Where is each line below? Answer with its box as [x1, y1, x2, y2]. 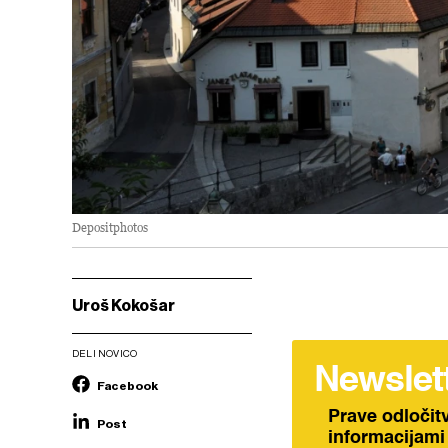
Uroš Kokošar [72, 295, 175, 315]
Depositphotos [72, 219, 148, 235]
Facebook [97, 378, 158, 393]
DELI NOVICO [72, 347, 138, 359]
